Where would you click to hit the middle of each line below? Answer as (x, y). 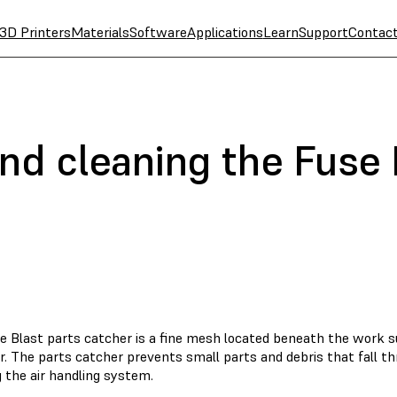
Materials (100, 32)
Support (323, 32)
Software (158, 32)
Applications (225, 32)
